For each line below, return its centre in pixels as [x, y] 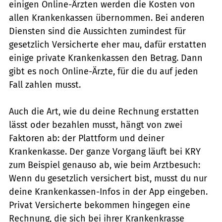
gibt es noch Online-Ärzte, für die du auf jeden [104, 71]
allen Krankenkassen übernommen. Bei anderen [107, 18]
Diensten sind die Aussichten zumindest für [97, 31]
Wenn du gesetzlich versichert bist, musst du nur [108, 178]
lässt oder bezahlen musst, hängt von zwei [96, 125]
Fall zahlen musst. [45, 84]
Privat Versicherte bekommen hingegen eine [100, 205]
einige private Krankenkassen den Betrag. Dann [106, 58]
